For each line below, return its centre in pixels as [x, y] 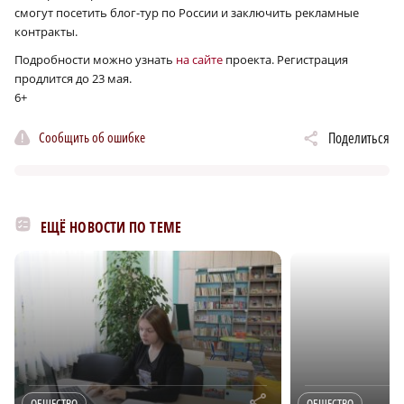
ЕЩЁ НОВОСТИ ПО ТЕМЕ [111, 228]
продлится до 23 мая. [73, 79]
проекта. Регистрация [285, 60]
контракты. [46, 32]
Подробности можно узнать [95, 60]
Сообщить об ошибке [92, 137]
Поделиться [359, 138]
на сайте [199, 60]
